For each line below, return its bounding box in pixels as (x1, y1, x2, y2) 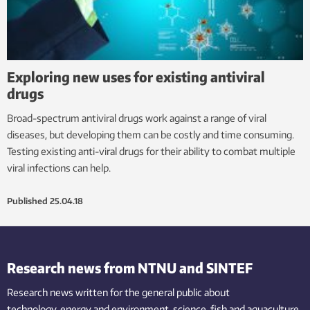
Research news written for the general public (7, 286, 202, 299)
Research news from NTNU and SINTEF (7, 259, 253, 277)
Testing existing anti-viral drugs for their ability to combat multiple (7, 145, 295, 158)
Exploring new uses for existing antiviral (7, 68, 265, 86)
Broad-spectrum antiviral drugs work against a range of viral (7, 112, 266, 125)
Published (7, 196, 48, 207)
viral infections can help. (7, 162, 111, 174)
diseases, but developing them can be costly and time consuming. (7, 129, 294, 141)
